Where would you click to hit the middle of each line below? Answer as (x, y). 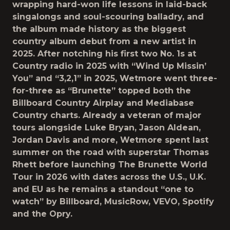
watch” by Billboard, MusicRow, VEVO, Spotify (113, 202)
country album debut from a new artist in (104, 41)
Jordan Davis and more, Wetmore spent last (110, 140)
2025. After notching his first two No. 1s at (104, 54)
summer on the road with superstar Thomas (111, 152)
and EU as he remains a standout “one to (103, 189)
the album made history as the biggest (99, 29)
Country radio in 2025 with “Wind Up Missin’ (109, 66)
